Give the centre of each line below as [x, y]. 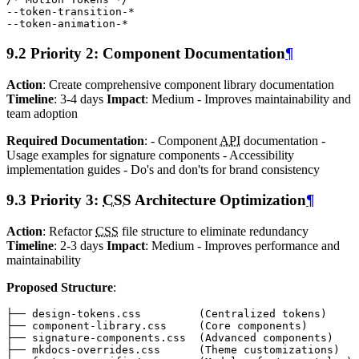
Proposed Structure [60, 288]
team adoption [42, 113]
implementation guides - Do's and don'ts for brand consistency [163, 169]
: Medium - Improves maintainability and [248, 99]
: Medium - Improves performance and [242, 246]
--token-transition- [67, 12]
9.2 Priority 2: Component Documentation [146, 53]
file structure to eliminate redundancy [214, 232]
